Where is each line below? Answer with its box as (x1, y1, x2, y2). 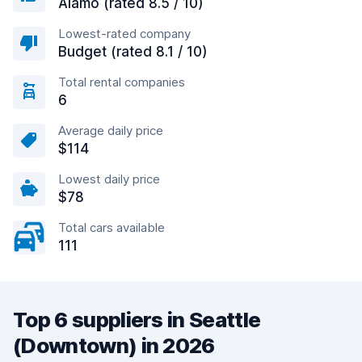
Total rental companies (58, 74, 185, 90)
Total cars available (58, 220, 165, 235)
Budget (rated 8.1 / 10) (58, 44, 208, 60)
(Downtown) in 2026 (13, 333, 215, 358)
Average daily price (58, 123, 163, 138)
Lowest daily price (58, 171, 160, 187)
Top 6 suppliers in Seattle (13, 307, 261, 332)
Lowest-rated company (58, 26, 191, 41)
